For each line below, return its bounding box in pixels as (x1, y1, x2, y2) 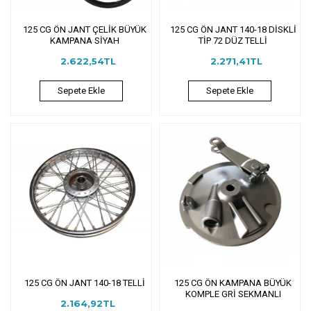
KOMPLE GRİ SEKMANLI (185, 288, 281, 299)
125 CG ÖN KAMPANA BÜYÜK (174, 277, 292, 288)
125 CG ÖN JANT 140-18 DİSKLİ (169, 24, 296, 35)
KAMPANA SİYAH (49, 35, 119, 46)
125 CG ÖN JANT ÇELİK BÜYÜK (22, 24, 146, 35)
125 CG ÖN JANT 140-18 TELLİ (24, 277, 145, 288)
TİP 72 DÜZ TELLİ (199, 35, 268, 46)
